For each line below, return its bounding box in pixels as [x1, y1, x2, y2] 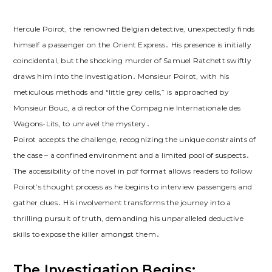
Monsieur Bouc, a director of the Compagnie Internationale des [13, 103, 241, 113]
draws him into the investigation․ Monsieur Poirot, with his [13, 72, 229, 81]
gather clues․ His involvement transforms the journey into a [13, 198, 231, 208]
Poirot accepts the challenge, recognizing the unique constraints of [13, 135, 256, 144]
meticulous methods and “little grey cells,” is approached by [13, 87, 229, 97]
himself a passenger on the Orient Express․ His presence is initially [13, 40, 251, 50]
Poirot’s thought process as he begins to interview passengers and [13, 182, 253, 192]
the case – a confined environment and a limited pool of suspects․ [13, 151, 250, 160]
